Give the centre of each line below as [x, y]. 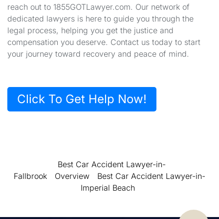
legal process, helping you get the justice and [90, 31]
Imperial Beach [108, 188]
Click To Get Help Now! [82, 99]
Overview [72, 176]
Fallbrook [30, 176]
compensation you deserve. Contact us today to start [104, 42]
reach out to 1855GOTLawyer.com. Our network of [99, 7]
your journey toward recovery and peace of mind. [98, 54]
